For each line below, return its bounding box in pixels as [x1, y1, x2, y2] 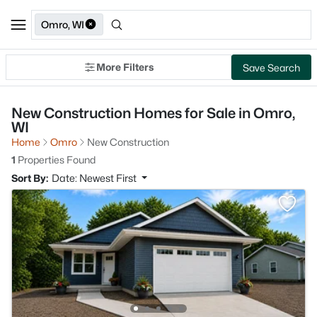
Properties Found [16, 154, 96, 166]
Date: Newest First [52, 172, 139, 184]
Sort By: [11, 172, 48, 184]
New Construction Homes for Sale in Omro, [11, 105, 295, 122]
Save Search [243, 61, 300, 74]
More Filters [96, 61, 154, 73]
